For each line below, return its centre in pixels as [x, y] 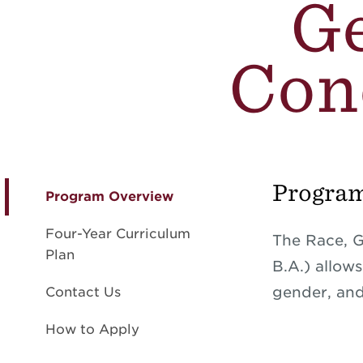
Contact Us [83, 292]
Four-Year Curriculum [118, 234]
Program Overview [109, 196]
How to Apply [92, 329]
